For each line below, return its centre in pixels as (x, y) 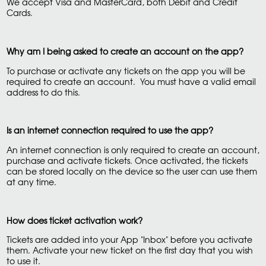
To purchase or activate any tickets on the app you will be (126, 70)
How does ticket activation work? (74, 220)
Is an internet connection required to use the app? (110, 130)
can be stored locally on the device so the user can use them (132, 171)
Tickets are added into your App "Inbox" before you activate (129, 239)
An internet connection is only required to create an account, (133, 149)
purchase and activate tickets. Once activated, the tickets (127, 160)
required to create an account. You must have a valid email (131, 81)
